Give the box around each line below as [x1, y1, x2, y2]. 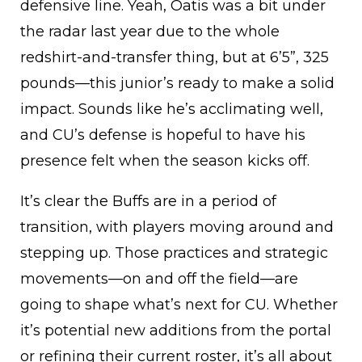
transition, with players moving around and [20, 218, 334, 237]
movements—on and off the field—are [20, 270, 298, 288]
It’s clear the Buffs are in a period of [20, 192, 276, 211]
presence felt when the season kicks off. [20, 152, 309, 170]
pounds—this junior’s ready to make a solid [20, 74, 335, 93]
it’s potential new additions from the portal [20, 322, 331, 340]
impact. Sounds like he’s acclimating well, [20, 100, 323, 119]
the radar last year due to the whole [20, 23, 280, 41]
